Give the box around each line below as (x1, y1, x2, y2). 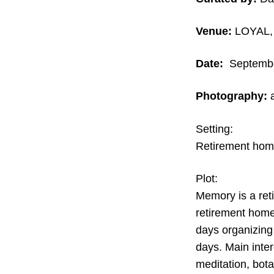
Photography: (195, 90, 267, 103)
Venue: (195, 24, 232, 37)
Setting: (195, 122, 233, 135)
